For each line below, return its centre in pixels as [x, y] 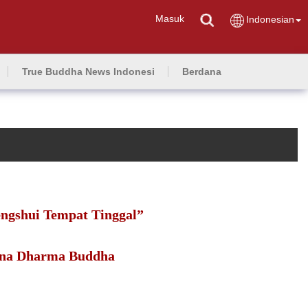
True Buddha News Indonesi [88, 71]
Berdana [202, 71]
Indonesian [270, 20]
